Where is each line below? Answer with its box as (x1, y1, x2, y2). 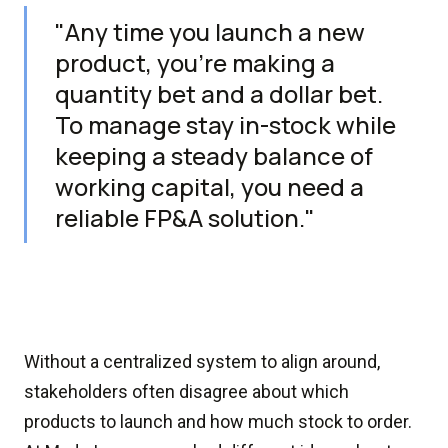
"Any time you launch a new (55, 15, 365, 48)
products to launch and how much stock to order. (24, 411, 412, 432)
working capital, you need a (55, 170, 364, 203)
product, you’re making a (55, 46, 335, 79)
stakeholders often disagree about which (24, 381, 349, 402)
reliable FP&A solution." (55, 201, 320, 234)
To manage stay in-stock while (55, 108, 396, 141)
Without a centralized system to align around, (24, 351, 380, 372)
